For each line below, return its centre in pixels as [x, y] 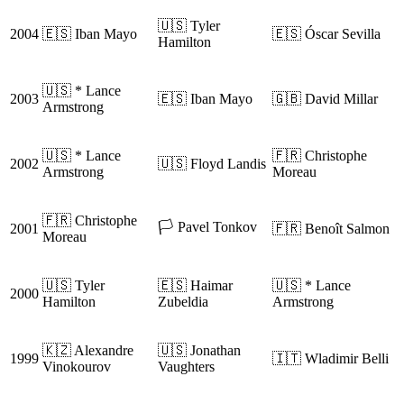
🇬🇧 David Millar [325, 99]
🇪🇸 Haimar [195, 286]
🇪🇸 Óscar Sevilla [326, 34]
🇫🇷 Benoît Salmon [331, 229]
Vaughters [186, 367]
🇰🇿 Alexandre [88, 351]
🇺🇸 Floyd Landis [212, 164]
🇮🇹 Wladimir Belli [331, 359]
